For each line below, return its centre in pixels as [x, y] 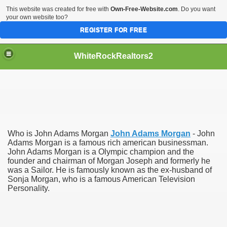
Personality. [29, 188]
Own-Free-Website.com [144, 9]
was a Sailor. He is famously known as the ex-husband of [110, 170]
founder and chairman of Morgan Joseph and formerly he [109, 161]
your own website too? [37, 17]
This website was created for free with [58, 9]
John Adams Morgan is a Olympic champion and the [101, 152]
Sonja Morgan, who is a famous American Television [101, 179]
